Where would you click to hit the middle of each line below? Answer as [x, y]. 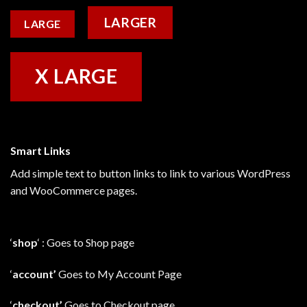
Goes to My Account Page [119, 273]
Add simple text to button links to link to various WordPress [150, 173]
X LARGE [76, 76]
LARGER [130, 23]
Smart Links [40, 151]
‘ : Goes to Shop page [86, 242]
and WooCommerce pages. [74, 191]
